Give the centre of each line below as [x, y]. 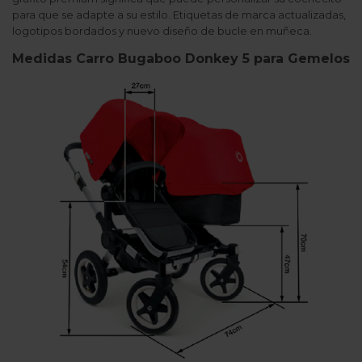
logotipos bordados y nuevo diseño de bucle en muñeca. [162, 31]
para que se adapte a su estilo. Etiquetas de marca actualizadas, [179, 15]
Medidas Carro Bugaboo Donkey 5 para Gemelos [181, 59]
